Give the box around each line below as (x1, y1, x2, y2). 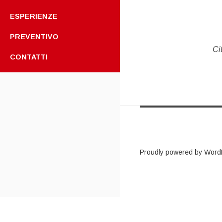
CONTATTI (10, 53, 48, 61)
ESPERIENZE (10, 12, 57, 20)
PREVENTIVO (10, 32, 58, 41)
